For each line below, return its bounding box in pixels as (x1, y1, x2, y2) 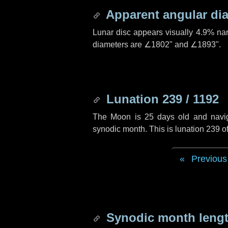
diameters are (93, 40, 144, 49)
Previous (191, 154, 227, 164)
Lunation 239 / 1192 (103, 92, 219, 106)
